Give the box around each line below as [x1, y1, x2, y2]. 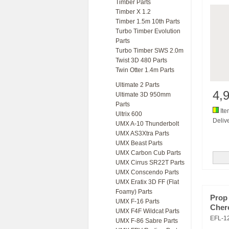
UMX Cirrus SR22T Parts [116, 159, 185, 166]
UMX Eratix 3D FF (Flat [116, 178, 179, 186]
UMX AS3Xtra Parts [116, 130, 169, 137]
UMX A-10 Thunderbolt [116, 120, 179, 127]
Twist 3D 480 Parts [116, 57, 167, 64]
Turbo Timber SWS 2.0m [116, 47, 184, 54]
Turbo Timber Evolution [116, 28, 180, 35]
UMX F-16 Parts [116, 198, 159, 205]
